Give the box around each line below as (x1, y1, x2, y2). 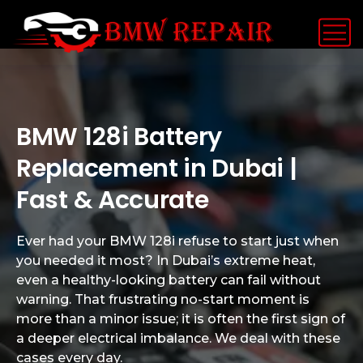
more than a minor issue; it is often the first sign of (16, 311, 345, 327)
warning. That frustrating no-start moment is (16, 292, 310, 307)
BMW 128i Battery (16, 120, 223, 154)
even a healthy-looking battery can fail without (16, 272, 321, 288)
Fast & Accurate (16, 183, 209, 217)
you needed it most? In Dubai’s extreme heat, (16, 253, 315, 268)
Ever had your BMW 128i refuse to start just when (16, 233, 339, 249)
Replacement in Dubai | (16, 152, 297, 186)
